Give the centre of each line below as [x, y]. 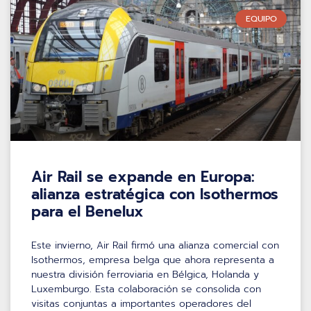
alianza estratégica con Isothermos [155, 194]
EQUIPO [261, 18]
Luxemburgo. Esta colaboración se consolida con [146, 289]
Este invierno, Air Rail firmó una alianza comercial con [155, 245]
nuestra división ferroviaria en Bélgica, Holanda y [145, 274]
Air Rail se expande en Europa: [143, 177]
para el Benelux [87, 211]
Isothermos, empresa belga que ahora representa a [153, 260]
